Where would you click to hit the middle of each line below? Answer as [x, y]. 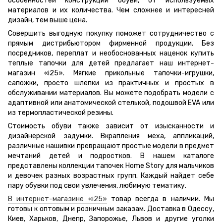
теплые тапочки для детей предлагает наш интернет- [111, 63]
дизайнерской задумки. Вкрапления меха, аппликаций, [111, 136]
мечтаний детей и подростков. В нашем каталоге [111, 156]
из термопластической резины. [61, 112]
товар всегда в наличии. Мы [161, 199]
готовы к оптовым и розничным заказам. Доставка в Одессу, [111, 209]
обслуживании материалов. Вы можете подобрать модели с [111, 93]
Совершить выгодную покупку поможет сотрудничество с [111, 33]
